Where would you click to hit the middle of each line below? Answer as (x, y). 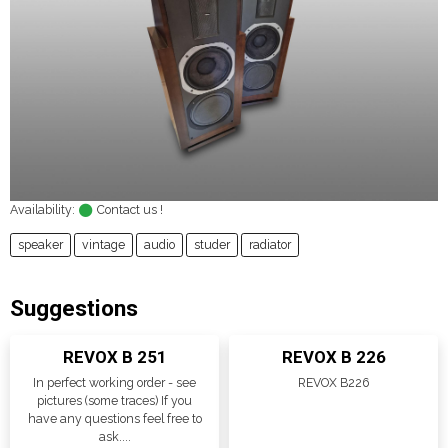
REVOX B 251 (114, 356)
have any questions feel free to (114, 418)
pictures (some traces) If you (114, 400)
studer (212, 245)
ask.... (114, 436)
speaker (40, 245)
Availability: (42, 209)
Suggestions (74, 308)
